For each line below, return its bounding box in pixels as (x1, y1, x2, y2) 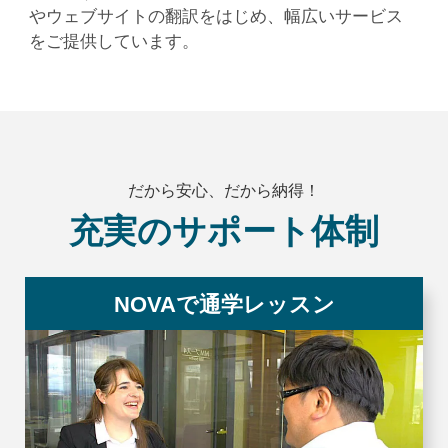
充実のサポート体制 (69, 213, 379, 251)
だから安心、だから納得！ (128, 182, 320, 200)
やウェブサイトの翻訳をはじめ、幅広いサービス (28, 5, 403, 26)
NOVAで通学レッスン (113, 292, 335, 318)
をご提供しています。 (28, 30, 199, 51)
